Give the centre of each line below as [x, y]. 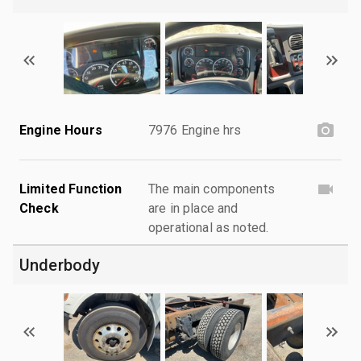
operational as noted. [209, 227]
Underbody [60, 265]
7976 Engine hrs [195, 130]
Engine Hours [61, 130]
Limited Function [71, 189]
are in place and [193, 208]
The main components [212, 189]
